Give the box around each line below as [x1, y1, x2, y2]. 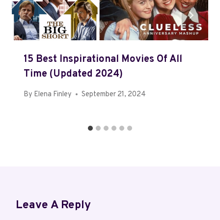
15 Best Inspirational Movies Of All [24, 53, 182, 66]
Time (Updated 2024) [24, 68, 123, 81]
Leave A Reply [16, 198, 91, 213]
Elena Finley [34, 89, 72, 99]
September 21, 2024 [82, 89, 146, 99]
